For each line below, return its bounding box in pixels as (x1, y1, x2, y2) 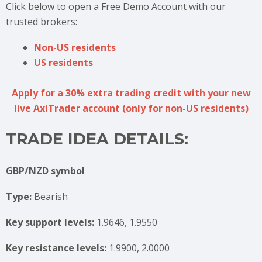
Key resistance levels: (6, 242, 109, 254)
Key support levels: (6, 216, 94, 229)
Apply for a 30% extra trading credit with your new (11, 87, 251, 99)
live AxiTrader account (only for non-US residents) (13, 102, 249, 115)
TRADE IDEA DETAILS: (6, 129, 188, 149)
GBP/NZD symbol (6, 164, 85, 177)
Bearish (34, 190, 68, 203)
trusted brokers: (6, 15, 77, 28)
